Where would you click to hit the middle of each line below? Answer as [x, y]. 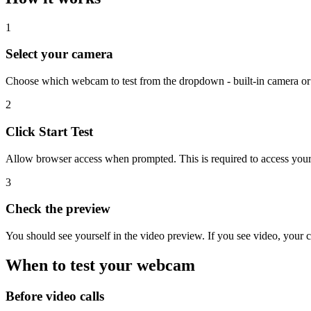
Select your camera [59, 54]
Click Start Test [49, 131]
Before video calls [55, 296]
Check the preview [58, 209]
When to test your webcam [100, 265]
